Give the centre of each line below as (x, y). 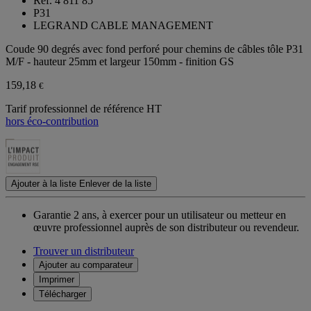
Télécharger (62, 294)
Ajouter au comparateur (86, 265)
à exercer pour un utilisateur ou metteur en (194, 215)
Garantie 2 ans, (66, 215)
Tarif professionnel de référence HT (84, 109)
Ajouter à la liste (44, 184)
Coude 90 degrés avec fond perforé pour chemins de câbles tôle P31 (154, 49)
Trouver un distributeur (84, 251)
